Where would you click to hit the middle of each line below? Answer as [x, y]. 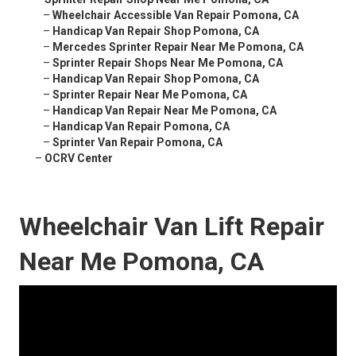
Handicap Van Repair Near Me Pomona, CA [164, 111]
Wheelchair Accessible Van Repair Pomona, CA [176, 15]
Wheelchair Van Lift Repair [172, 227]
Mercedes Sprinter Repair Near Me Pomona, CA [178, 47]
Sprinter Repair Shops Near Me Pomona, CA [168, 63]
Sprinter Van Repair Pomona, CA [137, 143]
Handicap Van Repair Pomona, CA [141, 127]
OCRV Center [79, 159]
